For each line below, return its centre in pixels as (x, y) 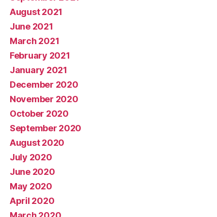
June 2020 (32, 172)
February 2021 (40, 56)
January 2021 (39, 70)
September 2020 (46, 128)
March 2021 (35, 41)
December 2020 (44, 85)
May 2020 (31, 186)
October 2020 (39, 114)
